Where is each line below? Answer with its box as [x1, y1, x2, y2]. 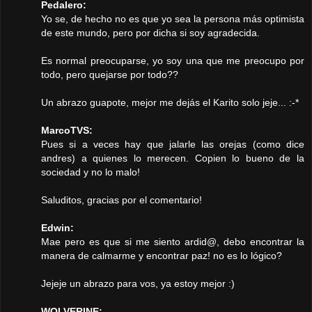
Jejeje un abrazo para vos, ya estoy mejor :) [41, 278, 235, 290]
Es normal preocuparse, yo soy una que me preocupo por [41, 55, 304, 67]
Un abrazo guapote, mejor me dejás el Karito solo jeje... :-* [41, 97, 299, 109]
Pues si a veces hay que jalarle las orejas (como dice [41, 139, 304, 150]
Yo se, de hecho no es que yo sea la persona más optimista [41, 13, 304, 25]
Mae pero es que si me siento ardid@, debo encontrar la [41, 236, 304, 248]
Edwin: [41, 222, 74, 234]
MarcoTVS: [41, 125, 93, 136]
